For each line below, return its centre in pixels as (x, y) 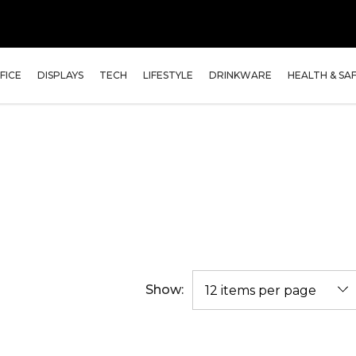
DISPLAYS (60, 75)
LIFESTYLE (168, 75)
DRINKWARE (240, 75)
